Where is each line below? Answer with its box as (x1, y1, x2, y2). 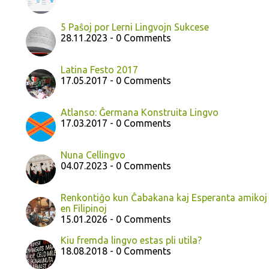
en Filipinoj (61, 203, 107, 214)
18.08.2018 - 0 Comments (61, 246, 171, 257)
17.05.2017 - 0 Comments (61, 75, 171, 86)
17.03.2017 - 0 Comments (61, 118, 171, 129)
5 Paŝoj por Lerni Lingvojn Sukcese (61, 22, 209, 33)
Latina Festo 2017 (61, 64, 138, 76)
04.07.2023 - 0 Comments (61, 160, 171, 172)
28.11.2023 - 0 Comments (61, 32, 171, 44)
